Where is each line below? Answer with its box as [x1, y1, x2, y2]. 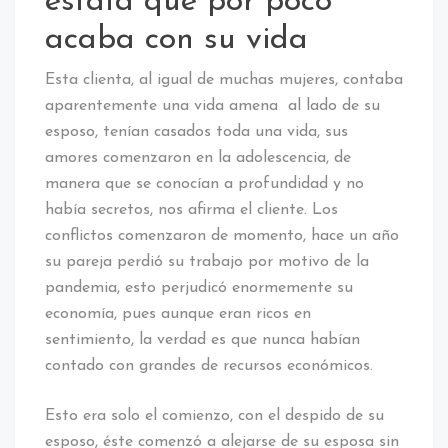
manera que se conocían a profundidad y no [45, 175, 364, 192]
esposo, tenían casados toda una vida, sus [45, 123, 348, 140]
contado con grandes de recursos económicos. [45, 357, 373, 374]
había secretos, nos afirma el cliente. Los [45, 201, 338, 218]
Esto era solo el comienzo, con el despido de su [45, 407, 384, 424]
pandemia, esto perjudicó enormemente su [45, 279, 353, 296]
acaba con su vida [45, 23, 308, 56]
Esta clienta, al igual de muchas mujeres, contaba [45, 71, 403, 88]
